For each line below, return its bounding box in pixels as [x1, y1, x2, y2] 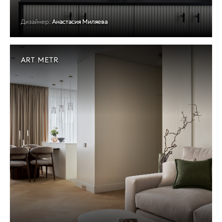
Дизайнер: [21, 18, 51, 26]
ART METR [21, 55, 58, 65]
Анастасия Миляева [52, 18, 108, 26]
